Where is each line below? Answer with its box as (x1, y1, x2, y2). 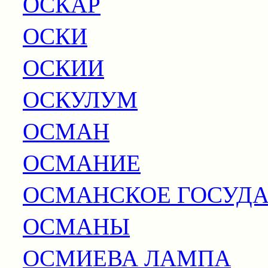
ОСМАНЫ (23, 209, 130, 241)
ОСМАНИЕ (23, 146, 141, 178)
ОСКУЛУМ (23, 83, 138, 114)
